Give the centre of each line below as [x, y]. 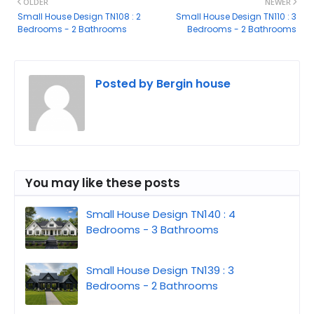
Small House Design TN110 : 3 [236, 17]
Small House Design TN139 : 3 [160, 271]
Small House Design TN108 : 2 [79, 17]
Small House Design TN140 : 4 [161, 214]
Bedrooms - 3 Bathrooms [152, 230]
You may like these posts [103, 183]
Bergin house [192, 84]
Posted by [124, 84]
